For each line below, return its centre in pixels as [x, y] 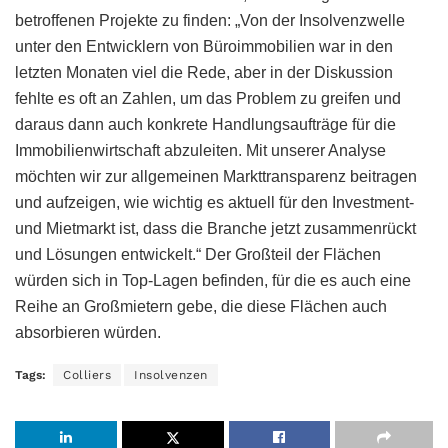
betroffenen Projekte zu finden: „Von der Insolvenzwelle [210, 20]
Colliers [87, 374]
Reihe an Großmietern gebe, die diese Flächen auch [201, 306]
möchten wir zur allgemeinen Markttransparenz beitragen [216, 176]
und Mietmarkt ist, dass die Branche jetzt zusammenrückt [215, 228]
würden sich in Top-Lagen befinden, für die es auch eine [213, 280]
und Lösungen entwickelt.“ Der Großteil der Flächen [198, 254]
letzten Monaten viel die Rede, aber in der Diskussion [204, 72]
